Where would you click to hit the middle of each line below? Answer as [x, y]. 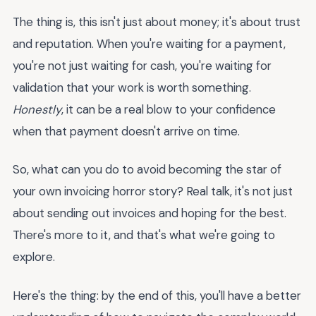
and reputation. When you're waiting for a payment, [149, 43]
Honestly [37, 109]
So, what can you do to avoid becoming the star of [147, 170]
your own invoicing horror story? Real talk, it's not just [153, 192]
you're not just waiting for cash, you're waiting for [142, 65]
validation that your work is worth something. [132, 87]
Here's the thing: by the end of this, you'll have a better [157, 295]
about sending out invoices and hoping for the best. [150, 213]
